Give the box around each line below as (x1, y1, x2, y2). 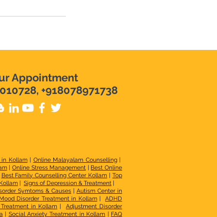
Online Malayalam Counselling (33, 156, 117, 163)
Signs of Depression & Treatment (24, 180, 111, 186)
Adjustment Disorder (66, 203, 123, 210)
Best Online (91, 164, 123, 171)
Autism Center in (76, 187, 123, 194)
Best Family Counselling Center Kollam (1, 172, 108, 179)
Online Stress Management (12, 164, 86, 171)
